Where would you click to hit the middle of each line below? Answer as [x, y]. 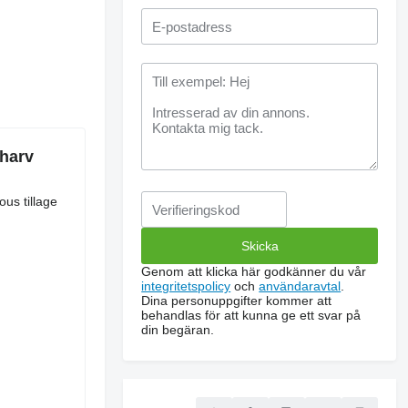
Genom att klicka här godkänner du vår [254, 271]
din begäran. [178, 330]
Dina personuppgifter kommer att [237, 301]
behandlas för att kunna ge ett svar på [251, 315]
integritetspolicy [186, 286]
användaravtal [300, 286]
